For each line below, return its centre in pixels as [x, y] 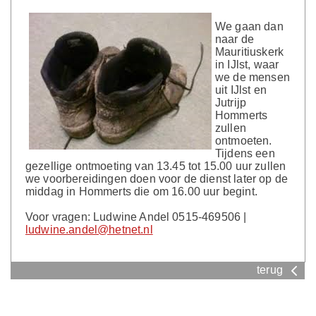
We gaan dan [249, 26]
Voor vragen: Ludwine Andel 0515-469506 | [136, 217]
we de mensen [253, 77]
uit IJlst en [241, 90]
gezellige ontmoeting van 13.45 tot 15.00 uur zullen [156, 166]
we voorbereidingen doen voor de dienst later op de [157, 179]
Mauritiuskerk [250, 52]
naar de [235, 39]
